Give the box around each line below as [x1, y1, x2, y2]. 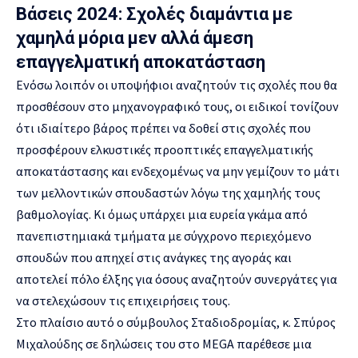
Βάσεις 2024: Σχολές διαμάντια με [16, 4, 292, 25]
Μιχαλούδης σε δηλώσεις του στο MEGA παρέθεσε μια [16, 336, 312, 352]
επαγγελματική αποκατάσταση [16, 52, 265, 73]
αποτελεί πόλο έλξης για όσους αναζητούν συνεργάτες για [16, 271, 337, 288]
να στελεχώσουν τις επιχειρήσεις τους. [16, 292, 230, 309]
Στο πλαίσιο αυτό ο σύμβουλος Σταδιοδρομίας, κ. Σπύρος [16, 314, 336, 331]
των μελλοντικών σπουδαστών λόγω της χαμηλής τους [16, 185, 320, 201]
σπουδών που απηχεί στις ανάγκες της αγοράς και [16, 249, 292, 266]
